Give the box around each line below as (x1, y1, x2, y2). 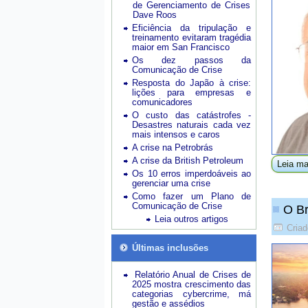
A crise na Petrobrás (132, 142, 213, 153)
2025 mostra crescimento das (132, 279, 251, 289)
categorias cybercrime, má (132, 289, 251, 299)
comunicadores (132, 97, 192, 107)
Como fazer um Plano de (132, 191, 251, 201)
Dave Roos (133, 10, 177, 20)
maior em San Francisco (132, 42, 230, 52)
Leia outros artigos (155, 214, 228, 224)
